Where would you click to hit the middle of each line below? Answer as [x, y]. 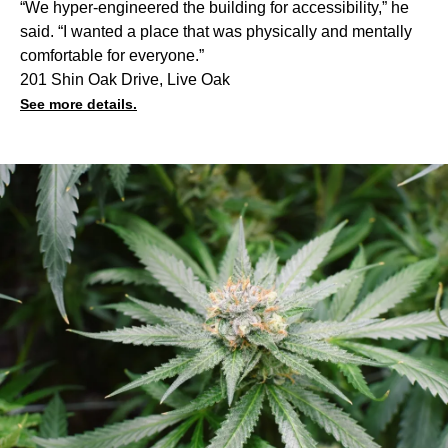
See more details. [78, 103]
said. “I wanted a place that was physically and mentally [216, 31]
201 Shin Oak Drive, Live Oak [125, 79]
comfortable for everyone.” [112, 55]
